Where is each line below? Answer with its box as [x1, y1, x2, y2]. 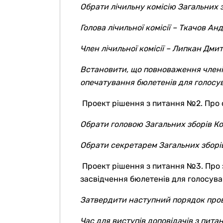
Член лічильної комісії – [80, 44, 172, 53]
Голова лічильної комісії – [80, 23, 179, 32]
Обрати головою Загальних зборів [80, 119, 214, 129]
